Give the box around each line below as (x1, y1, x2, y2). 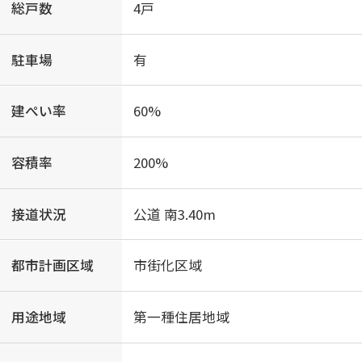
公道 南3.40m (133, 204, 216, 224)
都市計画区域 (11, 255, 95, 276)
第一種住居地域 (133, 307, 229, 327)
